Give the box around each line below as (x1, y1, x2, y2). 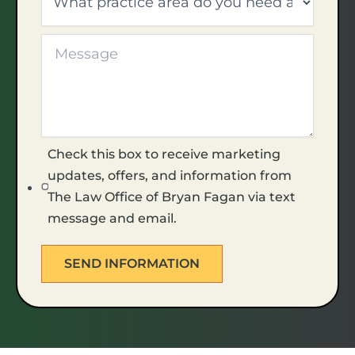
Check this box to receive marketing (48, 147, 281, 162)
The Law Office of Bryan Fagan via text (48, 189, 296, 205)
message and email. (48, 211, 177, 227)
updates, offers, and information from (48, 168, 292, 184)
